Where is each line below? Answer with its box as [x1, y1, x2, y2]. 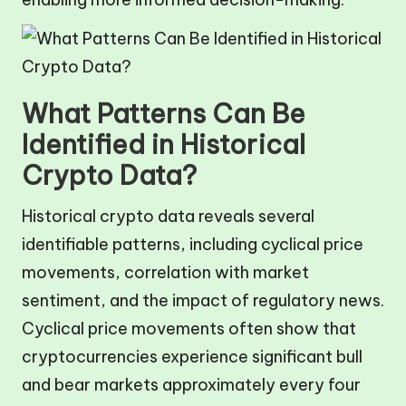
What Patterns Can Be [22, 96, 305, 130]
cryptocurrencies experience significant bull [22, 345, 362, 367]
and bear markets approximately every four [22, 373, 361, 395]
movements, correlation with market [22, 261, 309, 283]
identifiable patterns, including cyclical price [22, 233, 363, 255]
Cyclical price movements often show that [22, 317, 356, 339]
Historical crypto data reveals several [22, 205, 314, 227]
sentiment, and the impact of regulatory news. [22, 289, 384, 311]
